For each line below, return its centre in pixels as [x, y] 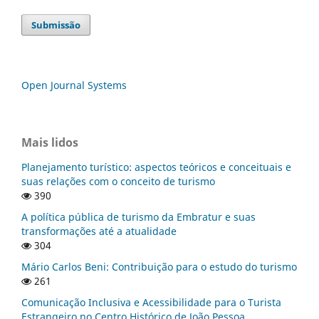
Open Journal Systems [74, 85]
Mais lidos [50, 142]
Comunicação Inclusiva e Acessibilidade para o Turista [151, 302]
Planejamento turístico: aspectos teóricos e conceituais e [156, 167]
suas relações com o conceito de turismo [118, 181]
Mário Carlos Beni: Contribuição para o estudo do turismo [159, 266]
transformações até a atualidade [99, 231]
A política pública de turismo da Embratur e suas [138, 216]
